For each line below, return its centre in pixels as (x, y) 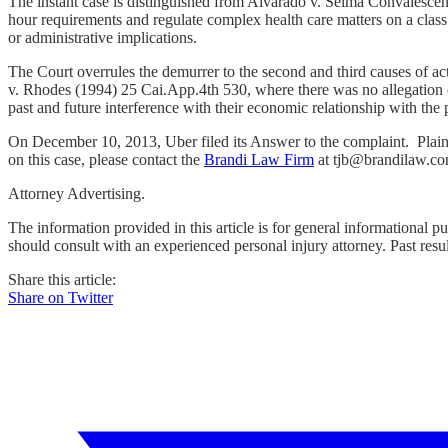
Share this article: (62, 280)
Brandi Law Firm (259, 160)
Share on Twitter (60, 298)
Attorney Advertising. (76, 194)
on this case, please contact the (106, 160)
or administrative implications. (102, 38)
